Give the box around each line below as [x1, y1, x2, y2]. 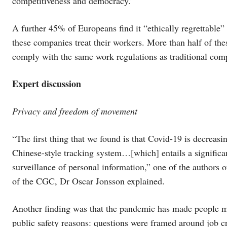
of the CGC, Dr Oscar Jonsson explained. [12, 174, 165, 187]
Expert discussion [12, 77, 81, 90]
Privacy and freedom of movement [12, 104, 137, 117]
